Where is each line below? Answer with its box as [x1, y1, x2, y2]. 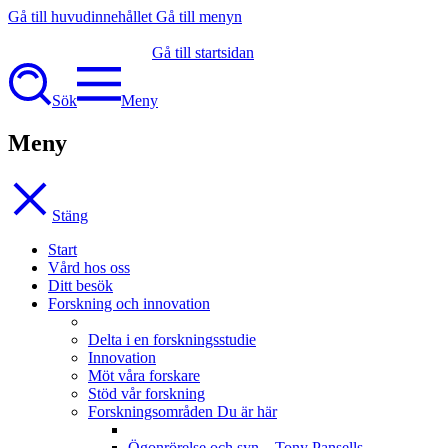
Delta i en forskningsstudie [88, 330, 256, 348]
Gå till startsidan [152, 44, 254, 61]
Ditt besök [48, 276, 113, 294]
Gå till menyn [156, 8, 242, 25]
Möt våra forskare [88, 366, 200, 384]
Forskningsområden [88, 402, 213, 420]
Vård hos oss [48, 258, 130, 276]
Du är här [217, 402, 277, 420]
